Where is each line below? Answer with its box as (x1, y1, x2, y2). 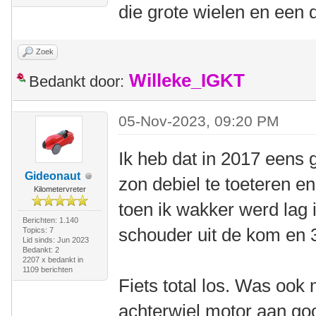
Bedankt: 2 (22, 245, 59, 254)
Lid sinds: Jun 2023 (22, 236, 89, 244)
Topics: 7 (22, 226, 54, 234)
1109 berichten (22, 265, 73, 274)
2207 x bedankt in (22, 255, 83, 264)
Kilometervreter (33, 185, 86, 193)
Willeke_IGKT (129, 71, 245, 90)
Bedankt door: (29, 73, 124, 90)
